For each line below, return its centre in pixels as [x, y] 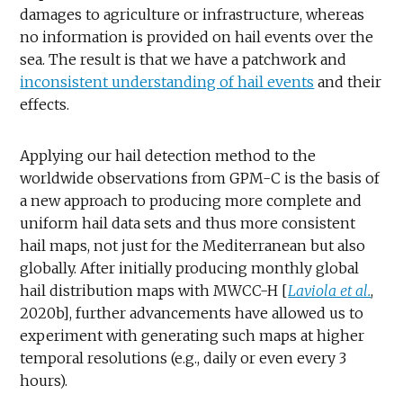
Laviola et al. [330, 290]
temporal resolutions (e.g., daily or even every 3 [184, 358]
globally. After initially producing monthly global [190, 268]
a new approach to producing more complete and [191, 200]
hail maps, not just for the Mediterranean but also [193, 245]
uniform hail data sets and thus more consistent [188, 223]
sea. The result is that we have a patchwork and [184, 59]
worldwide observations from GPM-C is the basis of [200, 178]
